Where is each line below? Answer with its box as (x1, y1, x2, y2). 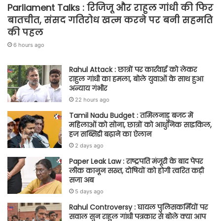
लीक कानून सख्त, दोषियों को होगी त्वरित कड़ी (69, 165, 204, 176)
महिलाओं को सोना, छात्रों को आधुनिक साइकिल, (69, 119, 212, 130)
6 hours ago (13, 41, 44, 48)
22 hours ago (75, 96, 110, 103)
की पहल (7, 26, 43, 38)
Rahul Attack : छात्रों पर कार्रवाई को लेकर (69, 64, 197, 74)
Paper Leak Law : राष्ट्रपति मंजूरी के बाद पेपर (69, 156, 203, 166)
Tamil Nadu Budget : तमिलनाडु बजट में (69, 110, 193, 120)
